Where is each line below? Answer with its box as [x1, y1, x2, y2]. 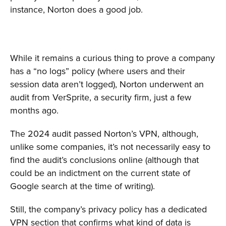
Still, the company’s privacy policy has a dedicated [10, 203, 207, 216]
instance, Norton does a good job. [10, 3, 143, 16]
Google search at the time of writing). [10, 180, 155, 193]
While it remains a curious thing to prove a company [10, 51, 215, 65]
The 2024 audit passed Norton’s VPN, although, [10, 127, 198, 140]
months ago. [10, 104, 59, 117]
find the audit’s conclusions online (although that [10, 153, 199, 166]
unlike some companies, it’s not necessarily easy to [10, 140, 210, 153]
